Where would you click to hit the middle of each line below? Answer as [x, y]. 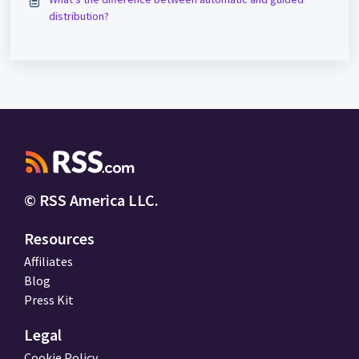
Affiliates [48, 262]
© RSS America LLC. [91, 200]
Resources [59, 239]
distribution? [79, 16]
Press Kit [49, 300]
